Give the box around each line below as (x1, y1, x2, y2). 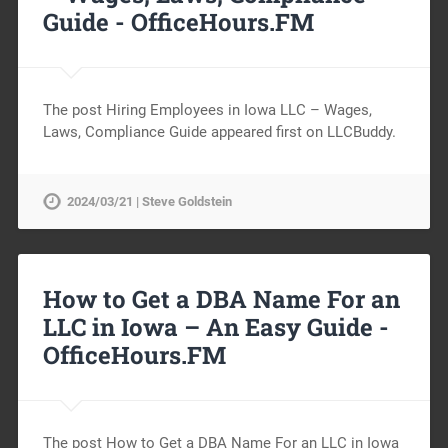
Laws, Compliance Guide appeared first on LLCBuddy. (42, 122, 396, 141)
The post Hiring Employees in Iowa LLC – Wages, (42, 100, 372, 119)
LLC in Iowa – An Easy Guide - (42, 310, 389, 343)
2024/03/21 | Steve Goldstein (66, 193, 232, 209)
